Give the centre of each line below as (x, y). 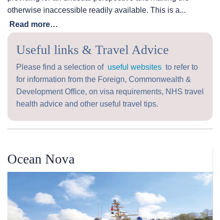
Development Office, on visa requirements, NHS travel (110, 92)
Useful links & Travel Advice (93, 50)
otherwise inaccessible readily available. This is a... (96, 10)
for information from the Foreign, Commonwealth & (104, 80)
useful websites (135, 67)
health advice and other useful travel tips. (87, 104)
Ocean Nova (41, 159)
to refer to (180, 67)
